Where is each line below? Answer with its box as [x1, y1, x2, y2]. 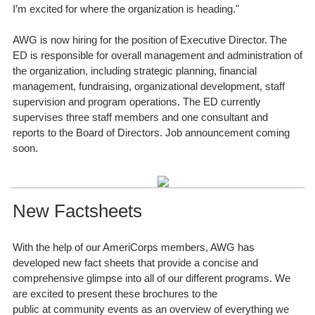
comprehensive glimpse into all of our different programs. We [13, 272, 290, 284]
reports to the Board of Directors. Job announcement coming [13, 127, 290, 139]
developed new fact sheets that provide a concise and [13, 257, 258, 269]
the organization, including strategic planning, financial [13, 65, 257, 77]
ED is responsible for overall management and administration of [13, 49, 302, 61]
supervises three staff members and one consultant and [13, 111, 268, 123]
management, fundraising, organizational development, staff [13, 80, 285, 92]
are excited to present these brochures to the [13, 288, 217, 300]
